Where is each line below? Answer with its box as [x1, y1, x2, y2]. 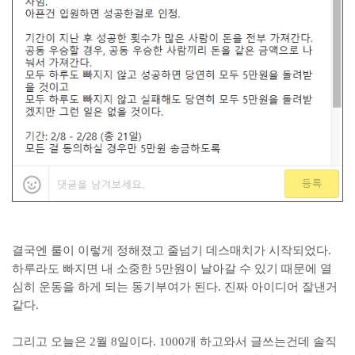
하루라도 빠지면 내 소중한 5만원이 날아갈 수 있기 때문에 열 [12, 262, 332, 275]
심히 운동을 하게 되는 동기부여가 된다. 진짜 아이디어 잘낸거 [12, 281, 338, 293]
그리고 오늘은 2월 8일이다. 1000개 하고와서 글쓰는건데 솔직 [12, 335, 337, 348]
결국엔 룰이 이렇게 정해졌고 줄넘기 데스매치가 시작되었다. [12, 244, 331, 257]
